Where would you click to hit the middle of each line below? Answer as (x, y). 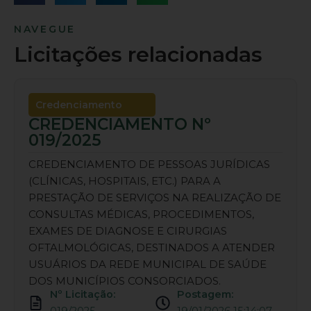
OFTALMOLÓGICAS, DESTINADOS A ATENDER (152, 247)
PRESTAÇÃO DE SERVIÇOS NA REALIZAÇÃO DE (155, 197)
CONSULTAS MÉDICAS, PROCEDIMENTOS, (141, 214)
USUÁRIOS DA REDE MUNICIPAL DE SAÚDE (148, 264)
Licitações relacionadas (138, 54)
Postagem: (205, 294)
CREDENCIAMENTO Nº (120, 124)
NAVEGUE (45, 29)
